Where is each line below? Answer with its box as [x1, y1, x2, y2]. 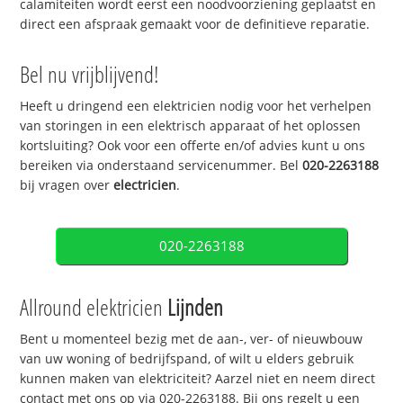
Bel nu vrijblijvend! [20, 58, 160, 89]
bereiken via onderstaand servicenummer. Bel [20, 156, 303, 174]
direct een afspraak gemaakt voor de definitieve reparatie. [20, 14, 371, 32]
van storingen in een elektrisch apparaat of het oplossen [20, 116, 362, 134]
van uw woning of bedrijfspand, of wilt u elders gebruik [20, 350, 354, 368]
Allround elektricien [20, 291, 168, 323]
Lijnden [167, 291, 224, 323]
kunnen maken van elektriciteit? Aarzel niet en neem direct [20, 370, 376, 388]
